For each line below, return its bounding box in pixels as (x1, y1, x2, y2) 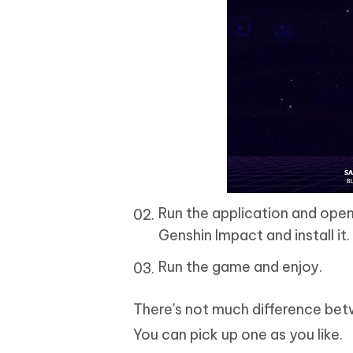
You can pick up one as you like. (133, 325, 343, 344)
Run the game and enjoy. (158, 258, 322, 276)
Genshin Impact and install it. (158, 226, 350, 244)
